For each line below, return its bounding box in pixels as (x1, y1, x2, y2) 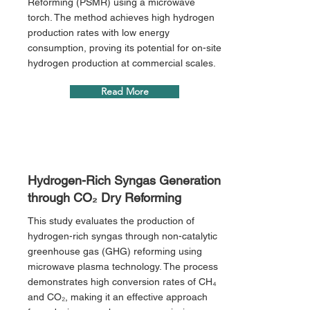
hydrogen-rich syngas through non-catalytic (28, 230, 217, 241)
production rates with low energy (28, 27, 170, 38)
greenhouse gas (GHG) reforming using (28, 246, 202, 257)
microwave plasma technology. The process (28, 261, 218, 272)
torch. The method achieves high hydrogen (28, 12, 215, 23)
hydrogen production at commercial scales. (28, 57, 216, 69)
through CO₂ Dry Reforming (28, 190, 181, 205)
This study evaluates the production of (28, 215, 194, 226)
